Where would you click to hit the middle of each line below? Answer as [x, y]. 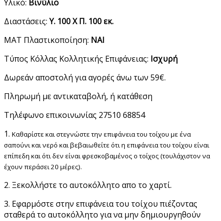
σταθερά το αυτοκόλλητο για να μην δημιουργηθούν [102, 214]
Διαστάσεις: [26, 21]
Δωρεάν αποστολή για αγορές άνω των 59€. [85, 77]
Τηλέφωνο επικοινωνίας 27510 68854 [74, 115]
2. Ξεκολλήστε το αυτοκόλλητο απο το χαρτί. [88, 185]
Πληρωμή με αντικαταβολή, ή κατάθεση [78, 96]
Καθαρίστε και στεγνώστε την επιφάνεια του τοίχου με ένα [101, 134]
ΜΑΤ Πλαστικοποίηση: [46, 40]
